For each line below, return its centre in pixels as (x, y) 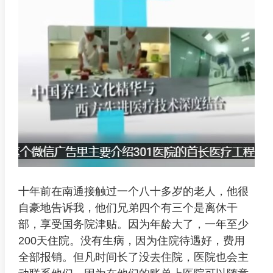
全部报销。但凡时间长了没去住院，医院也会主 (133, 257)
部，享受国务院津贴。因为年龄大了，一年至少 (133, 225)
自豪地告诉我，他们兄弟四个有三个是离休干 (128, 208)
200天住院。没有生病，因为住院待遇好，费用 (131, 241)
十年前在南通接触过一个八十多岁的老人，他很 (133, 192)
